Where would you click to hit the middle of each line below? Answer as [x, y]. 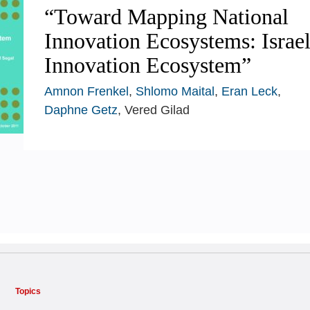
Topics [28, 291]
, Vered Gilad [154, 110]
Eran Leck [249, 91]
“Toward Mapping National [166, 16]
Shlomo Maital [175, 91]
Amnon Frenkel [86, 91]
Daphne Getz [81, 110]
